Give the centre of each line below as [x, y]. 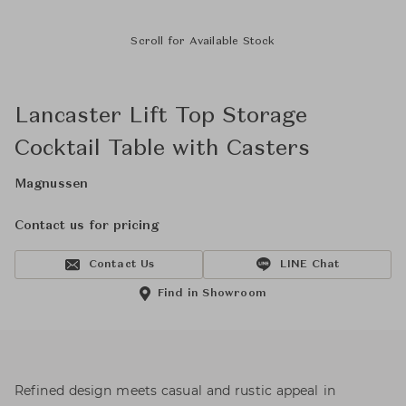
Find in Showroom [212, 294]
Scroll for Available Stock [203, 42]
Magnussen [51, 184]
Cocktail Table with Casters [162, 150]
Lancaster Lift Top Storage [161, 117]
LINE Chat [310, 265]
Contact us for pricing [87, 226]
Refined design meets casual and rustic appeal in [175, 391]
